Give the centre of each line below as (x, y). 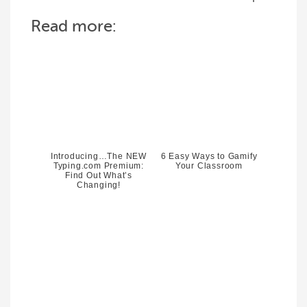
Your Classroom (209, 166)
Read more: (74, 26)
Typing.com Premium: (99, 166)
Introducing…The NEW (99, 156)
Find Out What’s (98, 175)
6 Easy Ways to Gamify (209, 156)
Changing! (99, 185)
